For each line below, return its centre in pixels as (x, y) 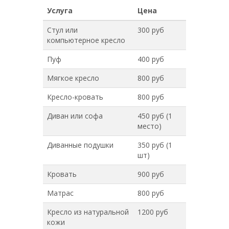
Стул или (62, 30)
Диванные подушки (80, 145)
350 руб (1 (155, 145)
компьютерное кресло (86, 40)
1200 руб (153, 212)
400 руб (151, 59)
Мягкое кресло (73, 78)
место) (150, 126)
